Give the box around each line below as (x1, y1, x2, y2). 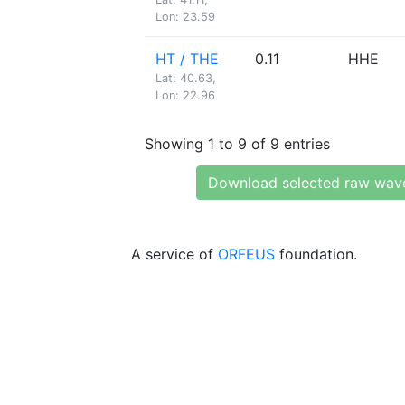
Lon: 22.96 (155, 89, 215, 102)
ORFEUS (218, 245, 275, 263)
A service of (131, 245, 218, 263)
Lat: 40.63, (155, 71, 216, 85)
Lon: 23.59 (155, 10, 215, 24)
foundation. (275, 245, 357, 263)
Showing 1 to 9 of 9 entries (145, 134, 330, 153)
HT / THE (155, 50, 219, 68)
